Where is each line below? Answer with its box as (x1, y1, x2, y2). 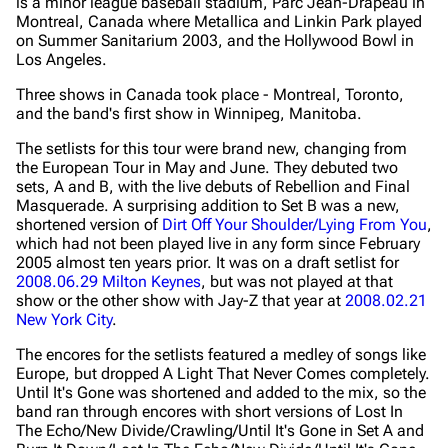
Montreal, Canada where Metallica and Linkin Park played (16, 12, 422, 31)
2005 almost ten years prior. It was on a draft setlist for (16, 253, 399, 272)
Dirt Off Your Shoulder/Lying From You (162, 215, 427, 234)
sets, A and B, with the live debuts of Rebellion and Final (16, 177, 410, 196)
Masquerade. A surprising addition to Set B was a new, (16, 196, 400, 215)
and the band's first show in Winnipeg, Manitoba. (16, 104, 362, 123)
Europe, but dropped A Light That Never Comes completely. (16, 364, 430, 383)
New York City (16, 310, 112, 329)
